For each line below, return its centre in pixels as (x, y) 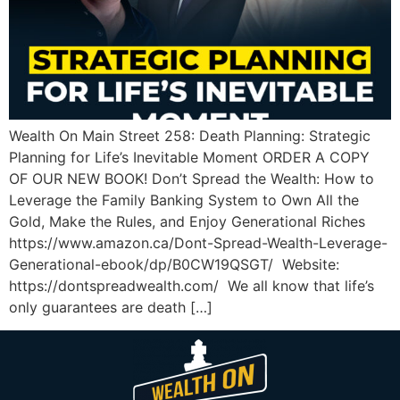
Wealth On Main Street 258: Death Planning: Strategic (190, 135)
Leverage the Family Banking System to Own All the (184, 200)
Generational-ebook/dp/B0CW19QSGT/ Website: (174, 264)
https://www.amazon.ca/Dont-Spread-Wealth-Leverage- (198, 242)
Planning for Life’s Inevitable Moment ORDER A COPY (189, 157)
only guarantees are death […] (111, 307)
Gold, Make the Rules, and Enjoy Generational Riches (187, 221)
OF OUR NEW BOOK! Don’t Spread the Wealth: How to (192, 178)
